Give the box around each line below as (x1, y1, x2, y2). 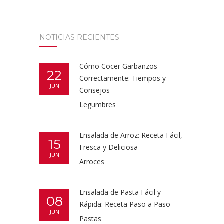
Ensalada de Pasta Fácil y (79, 187, 161, 197)
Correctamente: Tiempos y (79, 73, 166, 83)
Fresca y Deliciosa (79, 142, 138, 152)
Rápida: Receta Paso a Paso (79, 199, 172, 209)
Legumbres (79, 100, 116, 110)
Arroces (79, 157, 104, 167)
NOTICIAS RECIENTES (39, 33, 119, 42)
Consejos (79, 85, 112, 95)
